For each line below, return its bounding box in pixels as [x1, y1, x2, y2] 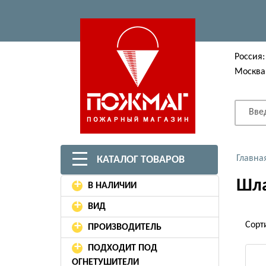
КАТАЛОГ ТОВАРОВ [94, 154, 185, 166]
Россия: [235, 52, 265, 62]
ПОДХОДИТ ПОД [88, 243, 157, 253]
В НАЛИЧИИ [88, 181, 137, 191]
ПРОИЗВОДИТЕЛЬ [88, 223, 161, 232]
